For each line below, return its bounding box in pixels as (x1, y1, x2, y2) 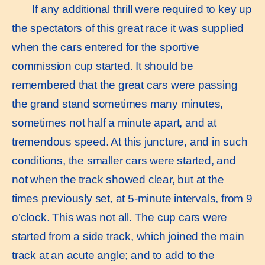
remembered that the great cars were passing (12, 78, 238, 91)
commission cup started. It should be (12, 59, 193, 72)
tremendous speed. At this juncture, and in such (12, 135, 248, 148)
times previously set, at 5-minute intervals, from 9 (12, 192, 253, 205)
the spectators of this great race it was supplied (12, 21, 244, 34)
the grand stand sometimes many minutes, (12, 97, 224, 110)
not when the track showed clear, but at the (12, 173, 224, 186)
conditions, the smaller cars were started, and (12, 154, 236, 167)
